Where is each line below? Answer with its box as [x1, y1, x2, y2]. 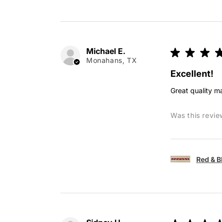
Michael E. [86, 46, 125, 56]
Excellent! [170, 68, 214, 79]
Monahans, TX [86, 56, 137, 65]
